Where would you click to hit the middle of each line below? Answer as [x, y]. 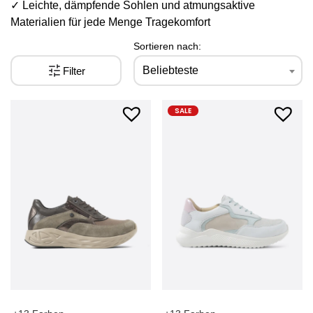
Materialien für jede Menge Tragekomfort [110, 22]
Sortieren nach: [167, 46]
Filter [74, 71]
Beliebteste [171, 70]
